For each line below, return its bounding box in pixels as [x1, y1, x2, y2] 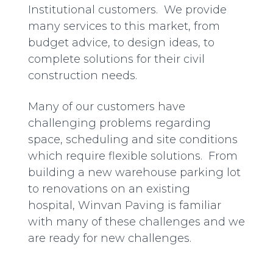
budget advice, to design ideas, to [28, 36, 214, 50]
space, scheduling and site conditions [28, 133, 238, 147]
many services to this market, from [28, 19, 220, 34]
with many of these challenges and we [28, 215, 245, 229]
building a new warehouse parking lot [28, 166, 241, 180]
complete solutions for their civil [28, 52, 205, 66]
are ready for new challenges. [28, 232, 191, 246]
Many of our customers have [28, 100, 185, 114]
